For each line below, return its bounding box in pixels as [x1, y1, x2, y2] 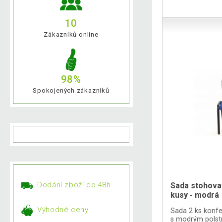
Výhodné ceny [37, 205, 89, 215]
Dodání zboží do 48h [37, 180, 111, 190]
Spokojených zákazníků [33, 87, 110, 95]
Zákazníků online [44, 31, 99, 39]
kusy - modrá [170, 190, 220, 200]
